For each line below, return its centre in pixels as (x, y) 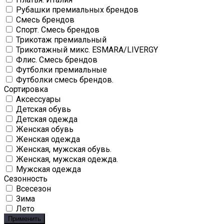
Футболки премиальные (61, 70)
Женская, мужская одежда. (67, 159)
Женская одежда (48, 139)
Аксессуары (38, 99)
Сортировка (26, 89)
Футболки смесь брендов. (65, 80)
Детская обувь (43, 109)
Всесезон (33, 189)
